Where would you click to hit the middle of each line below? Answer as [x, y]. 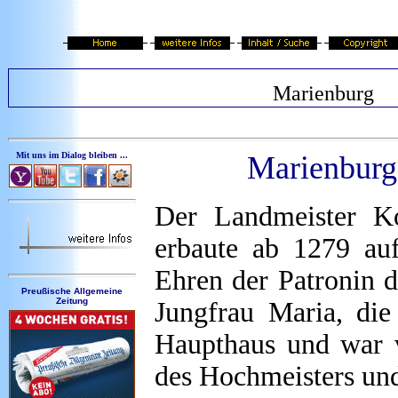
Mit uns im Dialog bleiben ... [72, 155]
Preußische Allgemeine [72, 291]
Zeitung [72, 301]
